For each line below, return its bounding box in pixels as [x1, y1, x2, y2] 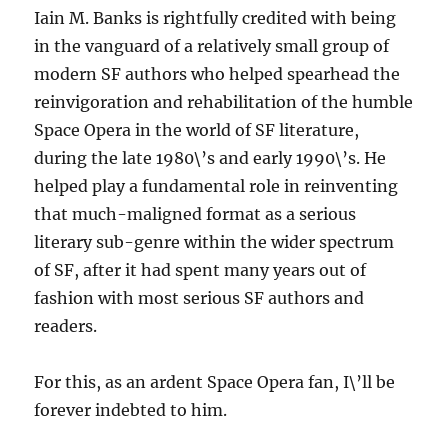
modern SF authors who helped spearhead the [34, 64, 401, 85]
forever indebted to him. [34, 400, 228, 421]
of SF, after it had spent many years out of [34, 260, 367, 281]
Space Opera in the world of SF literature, [34, 120, 360, 141]
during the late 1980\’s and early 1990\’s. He [34, 148, 387, 169]
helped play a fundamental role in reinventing [34, 176, 399, 197]
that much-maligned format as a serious [34, 204, 357, 225]
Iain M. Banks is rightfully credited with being [34, 8, 397, 29]
